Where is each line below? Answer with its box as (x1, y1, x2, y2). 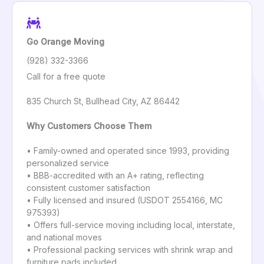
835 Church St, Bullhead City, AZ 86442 (27, 96, 180, 107)
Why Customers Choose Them (27, 121, 151, 131)
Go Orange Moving (27, 37, 104, 47)
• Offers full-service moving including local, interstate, (27, 220, 235, 230)
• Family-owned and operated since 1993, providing (27, 146, 229, 156)
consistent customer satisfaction (27, 183, 150, 193)
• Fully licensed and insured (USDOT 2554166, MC (27, 195, 223, 206)
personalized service (27, 158, 109, 169)
